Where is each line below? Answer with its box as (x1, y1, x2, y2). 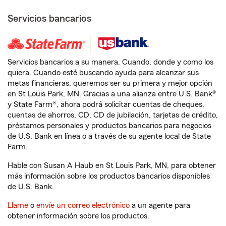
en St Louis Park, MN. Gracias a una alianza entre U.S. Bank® (8, 90, 216, 98)
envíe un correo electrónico (36, 201, 130, 209)
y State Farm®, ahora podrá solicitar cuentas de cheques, (8, 100, 204, 108)
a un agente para (130, 201, 190, 209)
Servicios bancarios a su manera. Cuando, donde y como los (8, 58, 213, 66)
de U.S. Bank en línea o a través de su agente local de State (8, 132, 211, 140)
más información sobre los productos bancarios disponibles (8, 172, 210, 180)
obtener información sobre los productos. (8, 212, 149, 220)
